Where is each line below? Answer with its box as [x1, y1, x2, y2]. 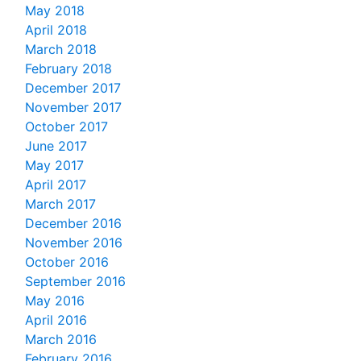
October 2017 [25, 118, 108, 135]
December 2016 [25, 215, 122, 232]
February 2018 [25, 60, 112, 77]
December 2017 [25, 80, 121, 97]
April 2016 [25, 312, 87, 329]
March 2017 [25, 196, 96, 213]
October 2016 [25, 254, 109, 271]
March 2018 [25, 41, 97, 58]
